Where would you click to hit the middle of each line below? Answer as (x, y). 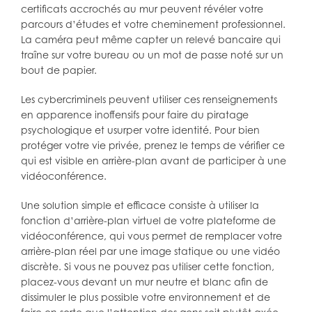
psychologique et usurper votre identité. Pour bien (140, 130)
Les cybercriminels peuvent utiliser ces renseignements (149, 100)
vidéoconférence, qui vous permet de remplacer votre (151, 236)
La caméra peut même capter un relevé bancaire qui (151, 40)
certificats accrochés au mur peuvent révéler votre (142, 9)
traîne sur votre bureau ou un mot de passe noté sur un (152, 55)
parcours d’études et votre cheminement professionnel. (153, 24)
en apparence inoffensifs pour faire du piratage (135, 115)
